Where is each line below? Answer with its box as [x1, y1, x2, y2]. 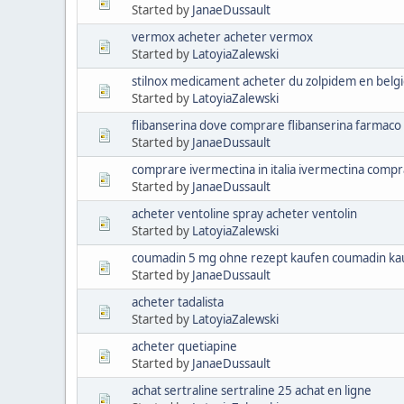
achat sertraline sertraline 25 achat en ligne [132, 381, 372, 399]
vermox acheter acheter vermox [132, 28, 313, 45]
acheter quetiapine [132, 337, 237, 354]
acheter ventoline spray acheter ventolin [132, 205, 357, 222]
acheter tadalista [132, 293, 224, 310]
